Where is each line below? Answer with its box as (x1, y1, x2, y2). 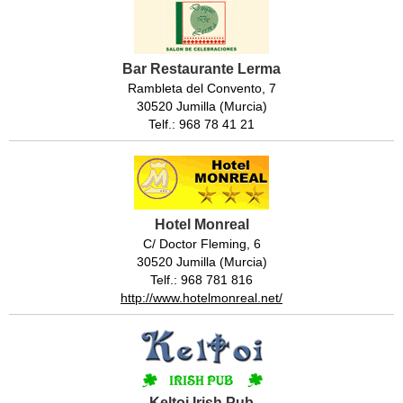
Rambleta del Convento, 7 (127, 81, 276, 96)
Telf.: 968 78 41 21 (148, 117, 255, 132)
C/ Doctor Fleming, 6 (142, 237, 261, 252)
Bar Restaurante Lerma (122, 61, 281, 77)
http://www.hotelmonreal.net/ (121, 291, 282, 306)
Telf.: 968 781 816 (150, 273, 253, 288)
